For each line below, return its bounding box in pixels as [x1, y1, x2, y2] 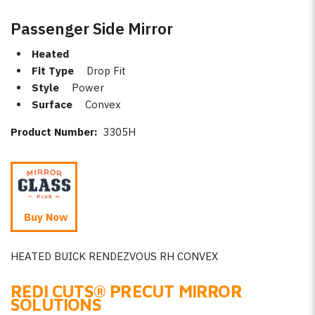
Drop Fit [86, 64, 126, 77]
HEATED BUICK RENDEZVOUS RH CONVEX [11, 249, 218, 263]
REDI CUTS [11, 281, 94, 302]
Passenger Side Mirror [11, 18, 173, 39]
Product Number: [11, 125, 103, 139]
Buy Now [24, 210, 69, 224]
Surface [32, 98, 72, 111]
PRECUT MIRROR [105, 281, 242, 302]
